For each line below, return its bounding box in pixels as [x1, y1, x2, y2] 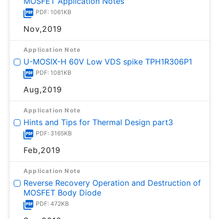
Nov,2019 [23, 23, 62, 34]
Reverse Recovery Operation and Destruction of [23, 177, 201, 188]
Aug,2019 [23, 84, 62, 94]
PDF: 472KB [36, 199, 69, 207]
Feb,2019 [23, 145, 61, 155]
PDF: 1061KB [36, 8, 71, 16]
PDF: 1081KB [36, 68, 71, 76]
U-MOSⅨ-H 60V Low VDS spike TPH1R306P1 [23, 56, 192, 66]
